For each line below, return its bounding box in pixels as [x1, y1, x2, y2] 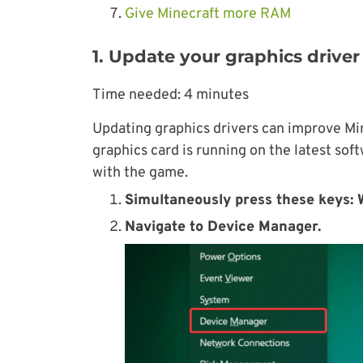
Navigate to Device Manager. [125, 218, 321, 237]
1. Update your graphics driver [92, 46, 360, 66]
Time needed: [92, 86, 184, 105]
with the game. [92, 164, 188, 182]
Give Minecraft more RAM [125, 5, 291, 23]
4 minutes [184, 86, 249, 105]
